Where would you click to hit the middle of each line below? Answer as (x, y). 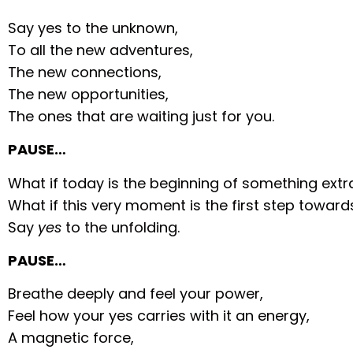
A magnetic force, (71, 338)
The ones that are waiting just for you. (141, 116)
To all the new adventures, (101, 50)
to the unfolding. (123, 227)
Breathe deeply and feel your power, (136, 294)
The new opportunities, (89, 94)
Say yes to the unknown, (93, 28)
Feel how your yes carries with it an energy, (159, 316)
